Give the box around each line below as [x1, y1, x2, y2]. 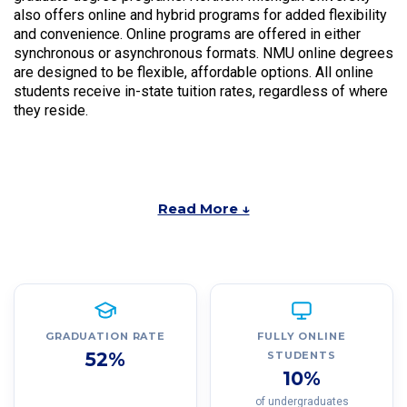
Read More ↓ [157, 200, 250, 218]
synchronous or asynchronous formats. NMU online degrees [14, 45, 393, 63]
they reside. [14, 102, 88, 120]
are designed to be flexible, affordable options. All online [14, 64, 373, 82]
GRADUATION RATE [45, 330, 166, 343]
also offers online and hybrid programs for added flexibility [14, 6, 387, 25]
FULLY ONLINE [257, 330, 346, 343]
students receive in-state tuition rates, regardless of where [14, 83, 388, 101]
